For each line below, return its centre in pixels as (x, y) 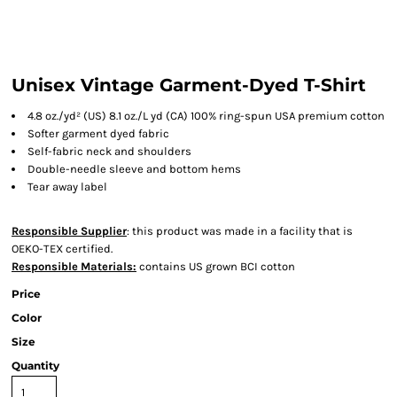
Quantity (35, 366)
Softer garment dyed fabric (98, 133)
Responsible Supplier (69, 231)
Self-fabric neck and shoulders (109, 151)
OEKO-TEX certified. (62, 249)
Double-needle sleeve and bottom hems (134, 169)
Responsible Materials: (74, 266)
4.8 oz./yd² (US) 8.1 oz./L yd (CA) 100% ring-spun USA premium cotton (206, 116)
